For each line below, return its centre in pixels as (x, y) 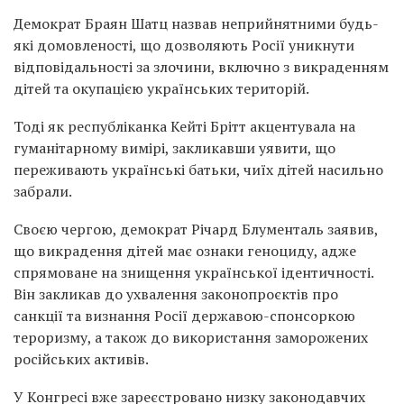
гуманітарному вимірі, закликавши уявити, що (174, 148)
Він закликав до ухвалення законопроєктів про (176, 294)
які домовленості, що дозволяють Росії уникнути (184, 45)
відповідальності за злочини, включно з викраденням (201, 67)
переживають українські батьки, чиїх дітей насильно (198, 170)
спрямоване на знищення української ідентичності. (193, 272)
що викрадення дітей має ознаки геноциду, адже (185, 251)
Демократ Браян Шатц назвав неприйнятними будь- (196, 23)
